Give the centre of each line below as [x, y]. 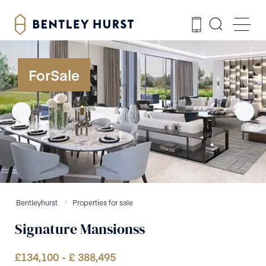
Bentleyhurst [37, 202]
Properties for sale [103, 202]
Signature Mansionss [80, 229]
